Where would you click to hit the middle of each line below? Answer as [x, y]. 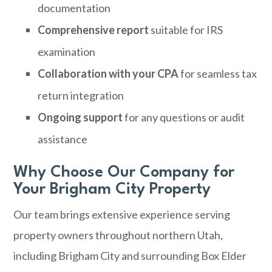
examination [67, 52]
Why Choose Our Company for [124, 172]
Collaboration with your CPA [108, 73]
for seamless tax [218, 73]
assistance [63, 139]
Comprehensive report [93, 30]
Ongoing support [80, 117]
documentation [74, 8]
